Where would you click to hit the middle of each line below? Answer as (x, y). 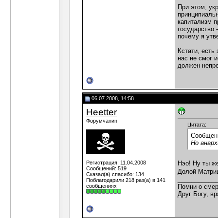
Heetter (101, 112)
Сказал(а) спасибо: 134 (115, 174)
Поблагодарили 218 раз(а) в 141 (126, 180)
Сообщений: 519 (106, 168)
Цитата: (197, 125)
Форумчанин (102, 121)
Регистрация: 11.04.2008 (116, 163)
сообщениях (101, 186)
